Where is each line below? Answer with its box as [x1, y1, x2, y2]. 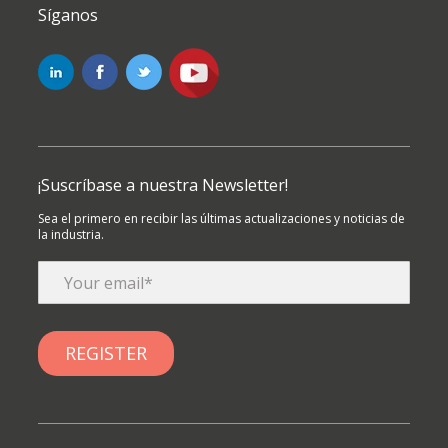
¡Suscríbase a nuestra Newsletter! [38, 174, 289, 197]
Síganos [38, 4, 99, 27]
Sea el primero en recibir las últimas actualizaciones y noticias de [38, 210, 406, 228]
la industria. [38, 226, 105, 244]
